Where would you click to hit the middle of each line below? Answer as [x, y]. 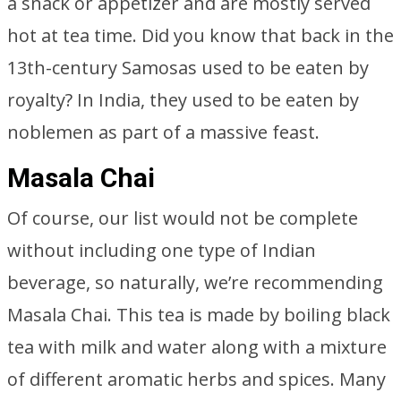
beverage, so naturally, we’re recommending [195, 282]
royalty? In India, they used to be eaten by [183, 100]
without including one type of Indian [162, 250]
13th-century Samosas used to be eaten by [188, 68]
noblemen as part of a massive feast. [163, 132]
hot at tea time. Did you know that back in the [200, 35]
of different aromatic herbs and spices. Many [196, 379]
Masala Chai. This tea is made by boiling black [199, 315]
